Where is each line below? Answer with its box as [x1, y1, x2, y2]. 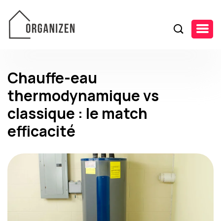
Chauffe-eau [7, 67, 97, 88]
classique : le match [7, 103, 147, 123]
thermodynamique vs [7, 85, 159, 106]
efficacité [7, 120, 75, 141]
